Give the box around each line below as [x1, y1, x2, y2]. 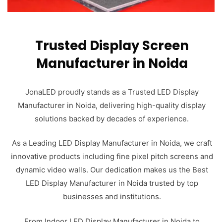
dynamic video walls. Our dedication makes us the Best [15, 165, 208, 174]
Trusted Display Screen [35, 36, 189, 55]
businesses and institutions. [62, 192, 161, 201]
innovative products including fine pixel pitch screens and [10, 152, 213, 161]
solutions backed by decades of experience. [35, 113, 189, 123]
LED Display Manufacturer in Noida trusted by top [25, 178, 198, 188]
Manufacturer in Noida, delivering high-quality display [18, 100, 206, 110]
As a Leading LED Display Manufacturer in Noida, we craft [11, 138, 212, 148]
